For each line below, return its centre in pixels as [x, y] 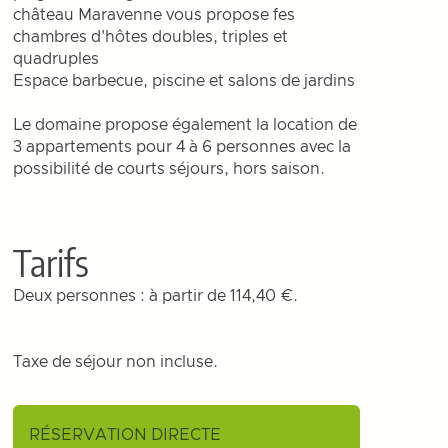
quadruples [56, 59]
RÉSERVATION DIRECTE [125, 435]
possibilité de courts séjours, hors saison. [169, 169]
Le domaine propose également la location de [185, 125]
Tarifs [51, 262]
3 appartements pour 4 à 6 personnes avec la [182, 147]
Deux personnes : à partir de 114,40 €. [156, 296]
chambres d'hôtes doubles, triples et [151, 37]
